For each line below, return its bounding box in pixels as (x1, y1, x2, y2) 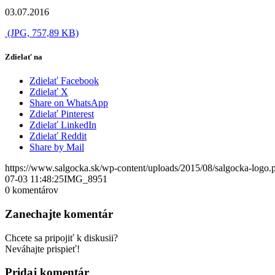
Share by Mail (29, 142, 84, 153)
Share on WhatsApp (29, 98, 108, 109)
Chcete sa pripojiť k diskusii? (5, 232, 118, 243)
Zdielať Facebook (29, 76, 99, 87)
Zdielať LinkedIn (29, 120, 96, 131)
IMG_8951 (64, 174, 107, 185)
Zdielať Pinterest (29, 109, 94, 120)
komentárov (12, 185, 58, 196)
